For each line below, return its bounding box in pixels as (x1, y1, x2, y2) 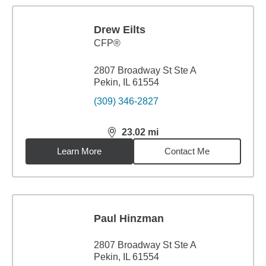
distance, (106, 132, 150, 142)
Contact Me (164, 146, 210, 156)
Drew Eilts (94, 24, 145, 36)
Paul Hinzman (94, 213, 164, 224)
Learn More (57, 146, 102, 156)
